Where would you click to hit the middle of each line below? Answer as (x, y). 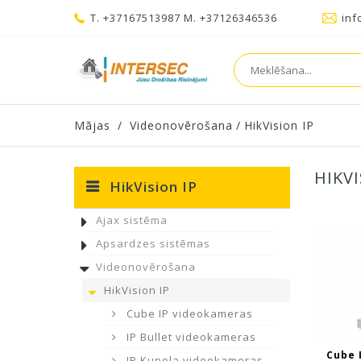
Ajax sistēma (132, 220)
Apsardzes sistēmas (153, 243)
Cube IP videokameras (188, 313)
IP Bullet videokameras (190, 337)
